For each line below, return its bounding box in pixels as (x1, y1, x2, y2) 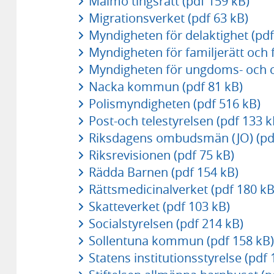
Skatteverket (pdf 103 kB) (88, 198, 230, 215)
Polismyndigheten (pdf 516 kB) (88, 95, 261, 112)
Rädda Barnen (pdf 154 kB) (88, 163, 239, 180)
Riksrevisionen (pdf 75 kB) (88, 146, 234, 163)
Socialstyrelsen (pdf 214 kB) (88, 215, 243, 232)
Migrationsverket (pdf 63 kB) (88, 9, 248, 26)
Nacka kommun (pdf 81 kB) (88, 78, 243, 95)
